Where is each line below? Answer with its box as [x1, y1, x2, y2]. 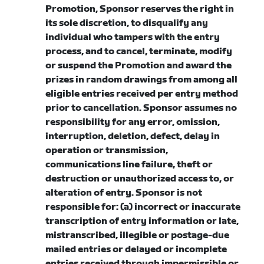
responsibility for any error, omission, [45, 117, 220, 128]
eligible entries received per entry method [45, 88, 239, 100]
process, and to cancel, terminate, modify [45, 46, 233, 57]
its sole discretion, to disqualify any [45, 18, 209, 29]
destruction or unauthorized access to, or [45, 173, 235, 184]
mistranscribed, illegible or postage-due [45, 230, 230, 241]
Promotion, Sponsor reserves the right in [45, 4, 235, 15]
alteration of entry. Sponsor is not [45, 187, 203, 199]
